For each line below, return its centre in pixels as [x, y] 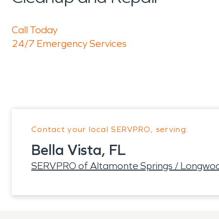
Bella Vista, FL [78, 150]
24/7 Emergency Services [69, 44]
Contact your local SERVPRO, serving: [110, 129]
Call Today [35, 30]
